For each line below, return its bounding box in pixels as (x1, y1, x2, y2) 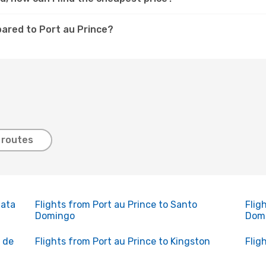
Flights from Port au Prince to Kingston (34, 236, 210, 247)
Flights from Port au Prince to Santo (34, 199, 197, 210)
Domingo (34, 210, 75, 221)
